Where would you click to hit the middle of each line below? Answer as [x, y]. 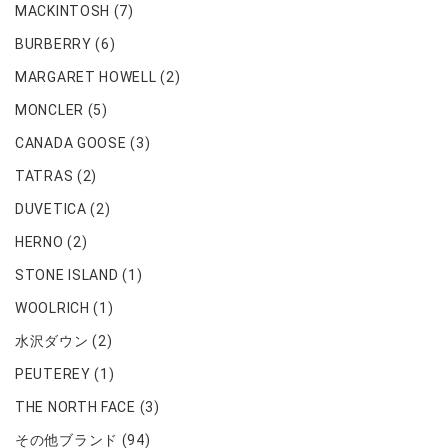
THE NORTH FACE [75, 406]
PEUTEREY [53, 373]
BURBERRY [53, 43]
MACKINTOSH [62, 10]
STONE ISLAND [67, 274]
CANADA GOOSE [71, 142]
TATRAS [44, 175]
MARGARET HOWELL [86, 76]
